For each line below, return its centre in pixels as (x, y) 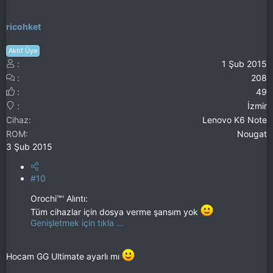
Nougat (252, 133)
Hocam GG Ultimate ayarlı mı (64, 256)
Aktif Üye (23, 50)
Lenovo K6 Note (235, 119)
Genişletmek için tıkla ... (77, 223)
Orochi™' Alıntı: (59, 198)
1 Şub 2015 (244, 63)
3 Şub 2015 (29, 146)
